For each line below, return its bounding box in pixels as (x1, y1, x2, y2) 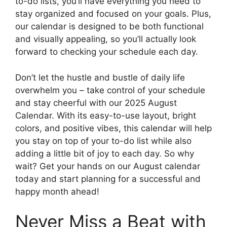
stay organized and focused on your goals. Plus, (15, 9, 211, 19)
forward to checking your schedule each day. (15, 47, 198, 57)
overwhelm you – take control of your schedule (15, 85, 205, 95)
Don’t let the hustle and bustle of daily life (15, 72, 185, 83)
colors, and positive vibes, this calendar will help (15, 123, 212, 133)
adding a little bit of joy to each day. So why (15, 148, 194, 159)
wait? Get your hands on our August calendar (15, 161, 200, 171)
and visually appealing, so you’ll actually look (15, 34, 196, 45)
